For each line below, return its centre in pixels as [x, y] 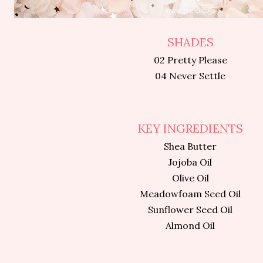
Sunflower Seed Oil [190, 209]
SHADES [190, 42]
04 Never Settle [190, 75]
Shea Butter [190, 146]
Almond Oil [190, 225]
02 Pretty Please [190, 60]
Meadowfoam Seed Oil [190, 193]
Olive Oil [190, 178]
